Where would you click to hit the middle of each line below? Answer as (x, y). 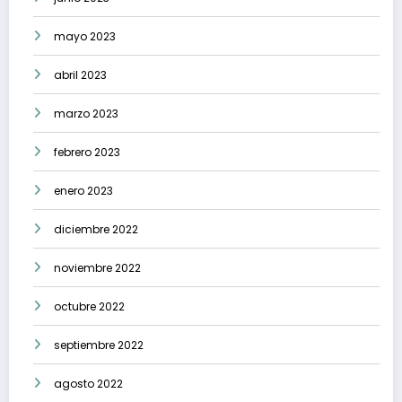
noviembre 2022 (97, 267)
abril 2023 (80, 74)
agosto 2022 (88, 383)
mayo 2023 (85, 36)
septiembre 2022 (99, 345)
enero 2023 (83, 190)
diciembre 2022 (96, 229)
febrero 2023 (87, 152)
